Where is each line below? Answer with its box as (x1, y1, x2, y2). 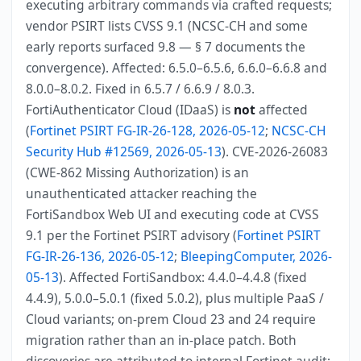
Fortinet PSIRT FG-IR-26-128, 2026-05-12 (30, 122, 266, 139)
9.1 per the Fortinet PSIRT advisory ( (26, 226, 238, 244)
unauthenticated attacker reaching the (26, 185, 258, 202)
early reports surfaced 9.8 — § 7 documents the (26, 38, 306, 56)
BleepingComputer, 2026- (180, 247, 333, 265)
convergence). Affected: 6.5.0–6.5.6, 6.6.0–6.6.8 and (26, 59, 328, 77)
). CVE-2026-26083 (222, 143, 329, 160)
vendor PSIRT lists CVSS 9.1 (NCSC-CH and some (26, 17, 309, 35)
